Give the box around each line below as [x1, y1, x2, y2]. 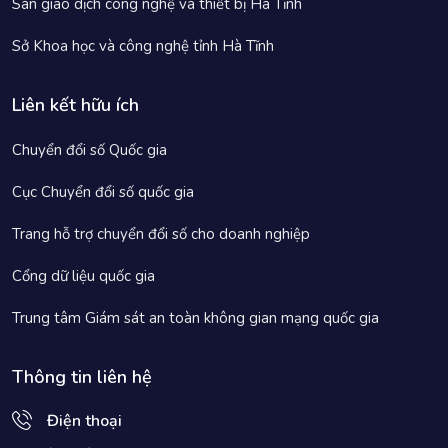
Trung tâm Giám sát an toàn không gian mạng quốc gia [12, 308, 379, 329]
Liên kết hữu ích [12, 93, 139, 118]
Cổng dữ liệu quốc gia [12, 266, 155, 287]
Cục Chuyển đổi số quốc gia [12, 182, 194, 203]
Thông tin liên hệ [12, 365, 152, 390]
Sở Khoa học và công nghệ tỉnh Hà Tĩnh [12, 36, 274, 57]
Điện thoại [47, 410, 122, 433]
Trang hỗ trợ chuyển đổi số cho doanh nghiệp [12, 224, 310, 245]
